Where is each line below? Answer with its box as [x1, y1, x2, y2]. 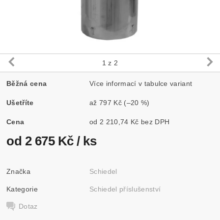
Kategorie [6, 185, 38, 193]
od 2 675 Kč [6, 133, 77, 148]
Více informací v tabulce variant [89, 79, 192, 87]
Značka [6, 167, 31, 175]
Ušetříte [6, 98, 34, 107]
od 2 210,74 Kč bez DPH [140, 117, 170, 126]
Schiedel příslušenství [89, 185, 161, 193]
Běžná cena [6, 79, 47, 87]
